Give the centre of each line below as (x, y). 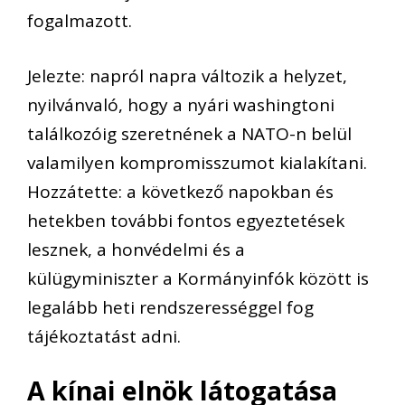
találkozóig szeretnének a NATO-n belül (189, 133)
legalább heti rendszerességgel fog (170, 307)
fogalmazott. (80, 21)
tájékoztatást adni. (104, 336)
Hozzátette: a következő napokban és (180, 191)
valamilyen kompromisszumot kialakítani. (197, 162)
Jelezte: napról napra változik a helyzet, (187, 75)
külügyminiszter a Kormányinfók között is (198, 278)
